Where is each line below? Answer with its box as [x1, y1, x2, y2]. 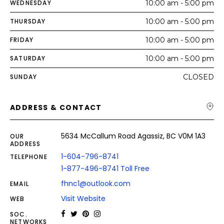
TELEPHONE [10, 152, 47, 161]
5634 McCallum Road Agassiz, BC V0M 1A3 [61, 131, 205, 141]
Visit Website [61, 193, 105, 203]
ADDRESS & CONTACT [10, 102, 102, 112]
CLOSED [183, 72, 214, 81]
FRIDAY [10, 35, 34, 44]
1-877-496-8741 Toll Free [61, 163, 149, 173]
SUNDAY [10, 72, 37, 81]
